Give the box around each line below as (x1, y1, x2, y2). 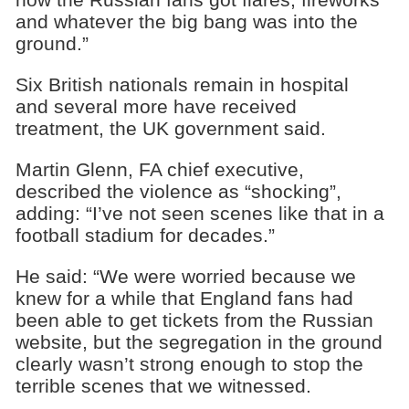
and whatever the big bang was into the (15, 11, 358, 33)
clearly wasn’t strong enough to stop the (15, 352, 363, 374)
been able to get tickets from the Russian (15, 309, 373, 330)
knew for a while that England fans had (15, 287, 353, 309)
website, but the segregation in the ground (15, 330, 383, 352)
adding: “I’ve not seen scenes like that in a (15, 202, 384, 224)
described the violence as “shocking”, (15, 180, 341, 202)
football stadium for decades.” (15, 224, 275, 246)
